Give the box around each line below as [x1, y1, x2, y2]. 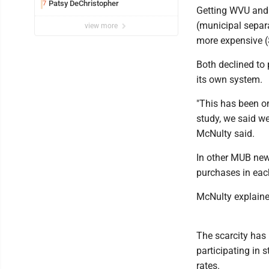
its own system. [196, 74, 265, 86]
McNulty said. [196, 128, 257, 140]
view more [85, 22, 119, 31]
